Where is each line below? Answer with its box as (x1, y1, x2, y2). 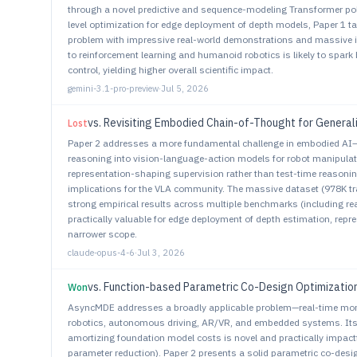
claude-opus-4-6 (68, 247, 135, 258)
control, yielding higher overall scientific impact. (68, 64, 273, 76)
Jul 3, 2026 (137, 247, 185, 258)
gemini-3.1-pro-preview (68, 83, 159, 94)
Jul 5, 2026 (161, 83, 209, 94)
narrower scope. (68, 228, 137, 240)
